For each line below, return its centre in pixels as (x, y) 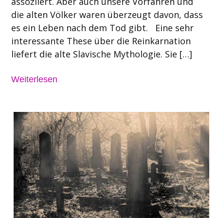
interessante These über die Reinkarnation (101, 41)
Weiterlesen (34, 79)
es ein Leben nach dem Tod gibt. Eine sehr (102, 27)
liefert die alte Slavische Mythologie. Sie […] (101, 54)
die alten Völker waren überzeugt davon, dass (107, 14)
